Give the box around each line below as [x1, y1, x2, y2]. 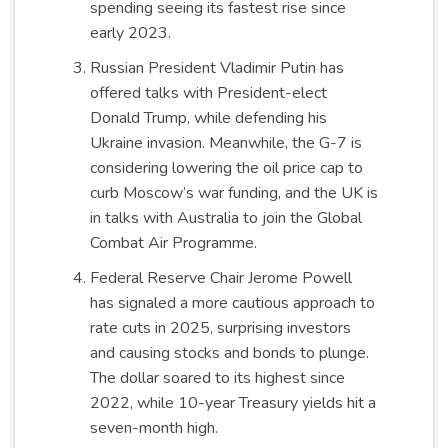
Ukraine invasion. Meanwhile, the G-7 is [89, 132, 362, 155]
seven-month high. [89, 416, 218, 439]
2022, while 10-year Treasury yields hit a [89, 391, 376, 414]
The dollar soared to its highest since [89, 366, 345, 389]
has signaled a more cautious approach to [89, 291, 375, 314]
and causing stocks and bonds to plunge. [89, 341, 369, 364]
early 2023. [89, 22, 171, 45]
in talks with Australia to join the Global [89, 207, 362, 230]
